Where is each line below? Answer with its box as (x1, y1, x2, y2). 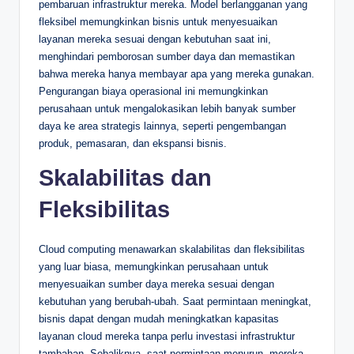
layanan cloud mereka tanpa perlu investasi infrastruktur (39, 330, 295, 342)
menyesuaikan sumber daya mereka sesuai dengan (39, 277, 274, 290)
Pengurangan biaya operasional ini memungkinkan (39, 85, 268, 97)
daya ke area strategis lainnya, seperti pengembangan (39, 119, 286, 132)
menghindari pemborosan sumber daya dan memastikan (39, 50, 295, 62)
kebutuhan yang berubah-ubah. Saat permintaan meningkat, (39, 295, 311, 307)
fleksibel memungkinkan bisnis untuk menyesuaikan (39, 15, 277, 28)
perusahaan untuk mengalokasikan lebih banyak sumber (39, 102, 296, 115)
